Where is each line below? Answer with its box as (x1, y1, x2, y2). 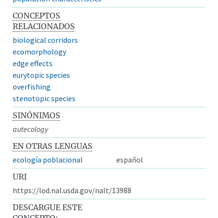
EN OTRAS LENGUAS (13, 141, 93, 151)
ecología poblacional (13, 154, 83, 164)
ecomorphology (13, 46, 67, 56)
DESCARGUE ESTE (13, 202, 83, 212)
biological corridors (13, 35, 78, 45)
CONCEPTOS (13, 10, 61, 20)
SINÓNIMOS (13, 110, 61, 120)
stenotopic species (13, 93, 76, 103)
